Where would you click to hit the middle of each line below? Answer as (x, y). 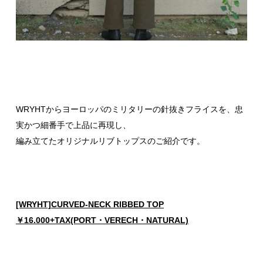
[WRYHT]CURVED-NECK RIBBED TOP (90, 204)
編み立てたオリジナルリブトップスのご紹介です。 (110, 141)
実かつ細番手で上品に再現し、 (73, 125)
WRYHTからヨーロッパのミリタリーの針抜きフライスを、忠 (129, 109)
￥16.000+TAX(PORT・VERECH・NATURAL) (102, 220)
